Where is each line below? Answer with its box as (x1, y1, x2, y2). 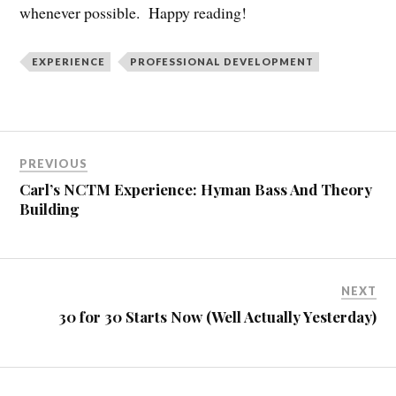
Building (19, 198, 80, 218)
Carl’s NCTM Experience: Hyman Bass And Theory (19, 179, 373, 199)
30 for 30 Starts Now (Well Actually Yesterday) (57, 307, 377, 327)
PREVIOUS (19, 156, 88, 171)
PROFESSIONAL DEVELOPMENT (130, 55, 315, 67)
